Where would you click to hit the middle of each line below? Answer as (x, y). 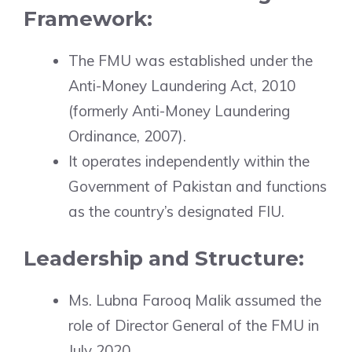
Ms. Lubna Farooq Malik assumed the (195, 300)
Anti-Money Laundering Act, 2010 (182, 85)
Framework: (88, 18)
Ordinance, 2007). (127, 136)
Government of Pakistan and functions (198, 186)
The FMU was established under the (191, 60)
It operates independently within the (189, 161)
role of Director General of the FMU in (194, 325)
